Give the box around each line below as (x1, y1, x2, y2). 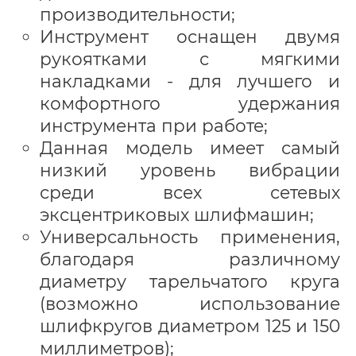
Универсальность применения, (40, 226, 340, 247)
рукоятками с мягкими (40, 48, 340, 69)
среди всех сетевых (40, 181, 340, 203)
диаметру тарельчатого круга (40, 270, 340, 292)
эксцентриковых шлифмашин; (40, 203, 314, 225)
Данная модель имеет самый (40, 137, 340, 158)
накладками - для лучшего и (40, 70, 340, 91)
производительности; (40, 3, 235, 25)
